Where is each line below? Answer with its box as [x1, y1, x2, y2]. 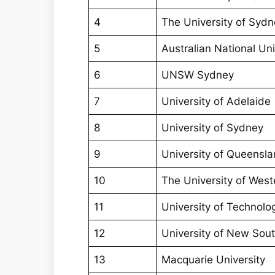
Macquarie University [161, 254, 266, 266]
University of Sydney [161, 122, 264, 134]
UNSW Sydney [161, 69, 234, 82]
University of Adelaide [161, 95, 271, 108]
